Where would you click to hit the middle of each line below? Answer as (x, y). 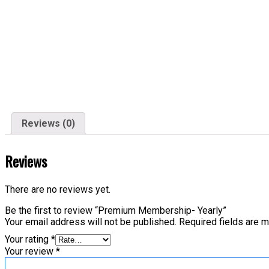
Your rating (28, 239)
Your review (30, 251)
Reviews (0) (48, 123)
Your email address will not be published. (91, 222)
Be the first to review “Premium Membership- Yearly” (116, 210)
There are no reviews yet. (58, 189)
